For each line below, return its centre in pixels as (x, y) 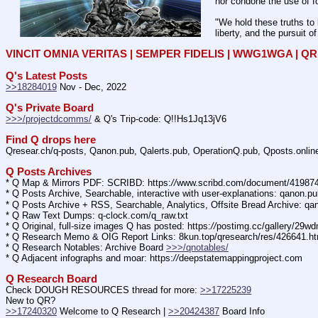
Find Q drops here (51, 140)
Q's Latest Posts (46, 76)
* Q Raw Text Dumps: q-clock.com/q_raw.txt (97, 215)
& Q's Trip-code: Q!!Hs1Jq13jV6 (159, 119)
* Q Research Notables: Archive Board (86, 247)
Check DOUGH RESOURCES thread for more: (103, 290)
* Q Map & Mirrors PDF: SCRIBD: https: (88, 183)
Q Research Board (51, 279)
